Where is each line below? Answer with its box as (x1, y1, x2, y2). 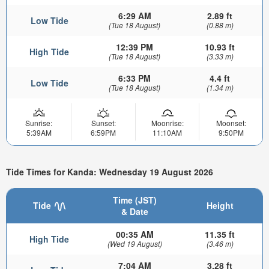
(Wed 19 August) (107, 238, 162, 249)
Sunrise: (25, 118, 52, 128)
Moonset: (216, 118, 246, 128)
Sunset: (91, 118, 116, 128)
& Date (121, 205, 148, 217)
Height (206, 199, 234, 211)
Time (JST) (112, 193, 157, 206)
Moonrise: (151, 118, 184, 128)
